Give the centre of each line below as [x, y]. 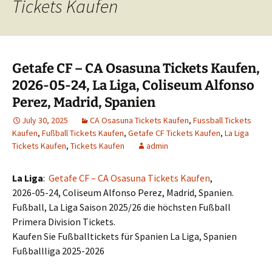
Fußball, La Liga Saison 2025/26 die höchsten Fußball [121, 207]
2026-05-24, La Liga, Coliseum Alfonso [133, 85]
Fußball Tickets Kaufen [83, 133]
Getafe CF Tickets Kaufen [174, 133]
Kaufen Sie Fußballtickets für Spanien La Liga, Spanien [124, 236]
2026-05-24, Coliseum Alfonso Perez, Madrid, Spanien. [123, 192]
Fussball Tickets [222, 120]
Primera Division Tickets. [64, 222]
